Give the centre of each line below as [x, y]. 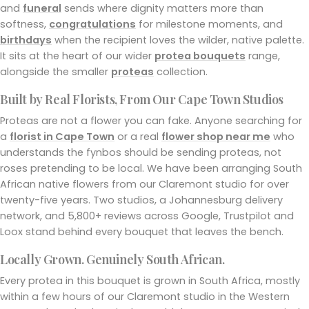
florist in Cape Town [62, 136]
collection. [181, 71]
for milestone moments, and [209, 24]
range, [263, 56]
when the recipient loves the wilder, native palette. [178, 40]
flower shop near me [216, 136]
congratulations [92, 24]
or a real [138, 136]
